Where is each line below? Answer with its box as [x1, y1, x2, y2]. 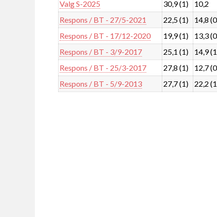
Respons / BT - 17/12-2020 [60, 31, 151, 40]
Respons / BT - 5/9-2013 [60, 78, 142, 88]
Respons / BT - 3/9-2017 [60, 46, 142, 56]
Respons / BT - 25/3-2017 [60, 62, 147, 72]
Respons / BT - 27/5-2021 [60, 15, 147, 24]
